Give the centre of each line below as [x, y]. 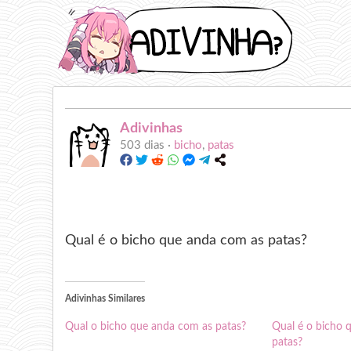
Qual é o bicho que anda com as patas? [186, 240]
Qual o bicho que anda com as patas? [156, 327]
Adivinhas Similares [105, 299]
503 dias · [147, 145]
